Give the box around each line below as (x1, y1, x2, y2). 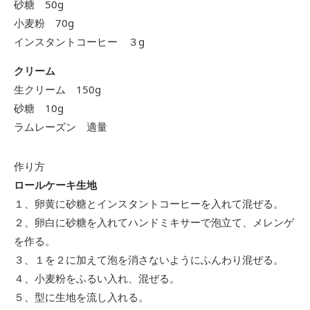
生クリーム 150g (14, 82, 101, 96)
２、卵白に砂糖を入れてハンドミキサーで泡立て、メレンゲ (14, 215, 294, 229)
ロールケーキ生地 (14, 177, 97, 192)
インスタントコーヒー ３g (14, 34, 145, 48)
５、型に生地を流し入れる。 (14, 289, 149, 304)
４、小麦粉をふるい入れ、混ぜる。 (14, 271, 180, 285)
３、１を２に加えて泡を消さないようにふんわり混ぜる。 (14, 252, 284, 266)
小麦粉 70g (14, 15, 74, 30)
